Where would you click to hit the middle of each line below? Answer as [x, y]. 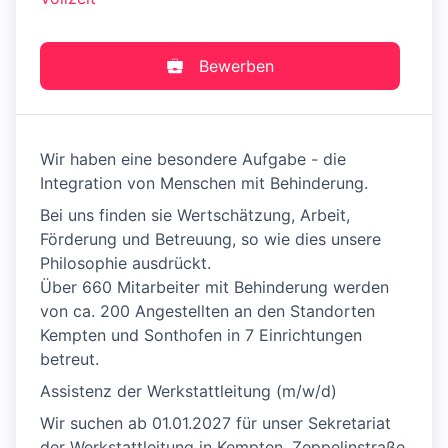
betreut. [69, 359]
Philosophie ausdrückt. [125, 263]
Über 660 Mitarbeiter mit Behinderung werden [214, 287]
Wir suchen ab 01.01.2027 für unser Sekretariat [215, 423]
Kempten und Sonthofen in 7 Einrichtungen [201, 335]
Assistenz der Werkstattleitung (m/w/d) [188, 391]
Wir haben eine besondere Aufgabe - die [193, 159]
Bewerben [236, 66]
